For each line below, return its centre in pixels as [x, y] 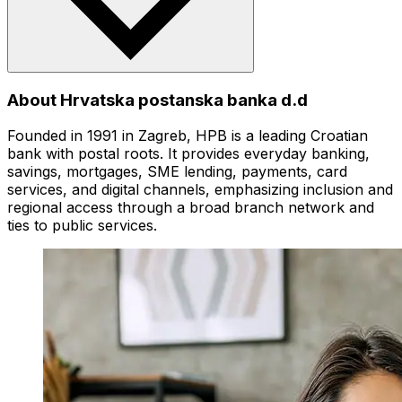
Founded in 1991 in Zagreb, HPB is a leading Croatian [188, 136]
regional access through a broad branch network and [191, 208]
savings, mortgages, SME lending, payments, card [177, 172]
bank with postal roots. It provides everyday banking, [188, 154]
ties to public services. [82, 226]
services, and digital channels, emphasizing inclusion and [200, 190]
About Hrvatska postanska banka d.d [157, 100]
